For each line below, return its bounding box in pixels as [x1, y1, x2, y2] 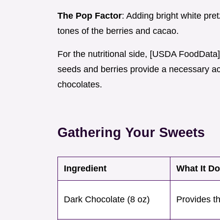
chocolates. [57, 80, 102, 90]
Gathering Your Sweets [57, 125, 205, 140]
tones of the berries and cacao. [57, 26, 179, 36]
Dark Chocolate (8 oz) [64, 194, 150, 205]
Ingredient [64, 164, 107, 174]
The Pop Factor [57, 11, 122, 21]
